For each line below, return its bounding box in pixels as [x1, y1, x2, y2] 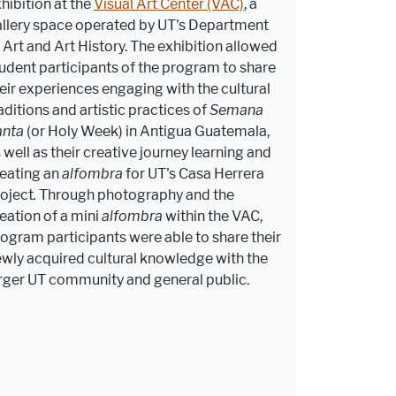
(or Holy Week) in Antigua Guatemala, [26, 122, 270, 140]
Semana [209, 101, 263, 118]
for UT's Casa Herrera [125, 164, 264, 182]
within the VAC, [162, 207, 263, 225]
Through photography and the [38, 186, 234, 203]
